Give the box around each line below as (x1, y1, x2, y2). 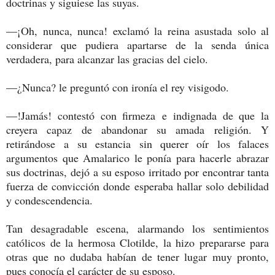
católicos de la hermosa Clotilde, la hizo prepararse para (6, 234, 269, 250)
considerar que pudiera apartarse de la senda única (6, 37, 269, 52)
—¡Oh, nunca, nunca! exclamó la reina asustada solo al (6, 23, 269, 38)
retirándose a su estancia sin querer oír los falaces (6, 136, 269, 151)
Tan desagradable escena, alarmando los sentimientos (6, 220, 269, 236)
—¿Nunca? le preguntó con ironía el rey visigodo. (6, 79, 229, 95)
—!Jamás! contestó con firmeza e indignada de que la (6, 107, 269, 123)
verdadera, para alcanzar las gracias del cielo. (6, 51, 208, 66)
